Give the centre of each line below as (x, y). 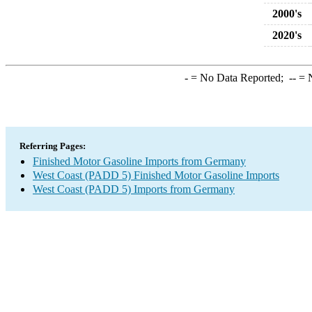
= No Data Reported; (238, 78)
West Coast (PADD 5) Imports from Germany (134, 189)
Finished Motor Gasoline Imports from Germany (139, 161)
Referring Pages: (53, 146)
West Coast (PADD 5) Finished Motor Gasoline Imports (156, 175)
